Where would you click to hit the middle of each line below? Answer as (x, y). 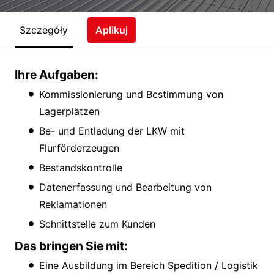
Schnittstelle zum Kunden (99, 224)
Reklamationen (73, 205)
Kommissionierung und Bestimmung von (131, 94)
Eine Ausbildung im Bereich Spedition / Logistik (149, 266)
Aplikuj (112, 30)
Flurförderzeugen (79, 148)
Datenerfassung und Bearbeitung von (125, 187)
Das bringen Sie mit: (71, 246)
